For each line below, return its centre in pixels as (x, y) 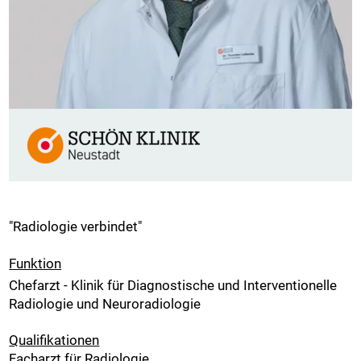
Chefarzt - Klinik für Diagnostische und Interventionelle (173, 285)
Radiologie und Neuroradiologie (105, 303)
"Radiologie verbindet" (76, 227)
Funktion (35, 263)
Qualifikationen (54, 340)
